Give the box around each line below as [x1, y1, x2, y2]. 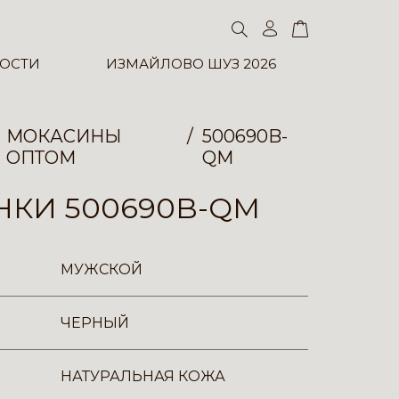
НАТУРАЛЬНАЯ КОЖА [61, 368, 225, 385]
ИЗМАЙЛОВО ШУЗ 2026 [105, 55, 276, 73]
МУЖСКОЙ [61, 261, 142, 278]
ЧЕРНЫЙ [61, 314, 129, 331]
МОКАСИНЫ [5, 126, 121, 147]
